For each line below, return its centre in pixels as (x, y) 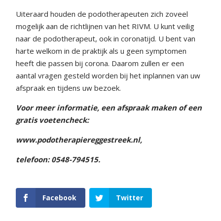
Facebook (59, 198)
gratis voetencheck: (52, 120)
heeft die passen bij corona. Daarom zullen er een (100, 63)
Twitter (129, 198)
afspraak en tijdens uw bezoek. (68, 88)
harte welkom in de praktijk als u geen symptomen (101, 51)
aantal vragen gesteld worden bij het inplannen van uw (108, 75)
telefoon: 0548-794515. (58, 159)
